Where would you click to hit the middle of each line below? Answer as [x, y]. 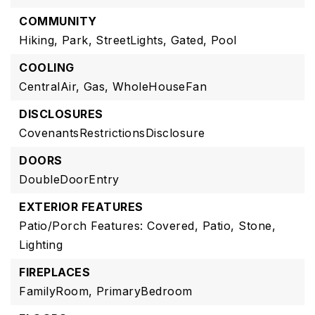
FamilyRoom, [56, 291]
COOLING [47, 67]
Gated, [189, 40]
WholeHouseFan [159, 86]
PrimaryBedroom [144, 291]
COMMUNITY [58, 21]
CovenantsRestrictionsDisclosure [112, 133]
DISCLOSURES [61, 114]
